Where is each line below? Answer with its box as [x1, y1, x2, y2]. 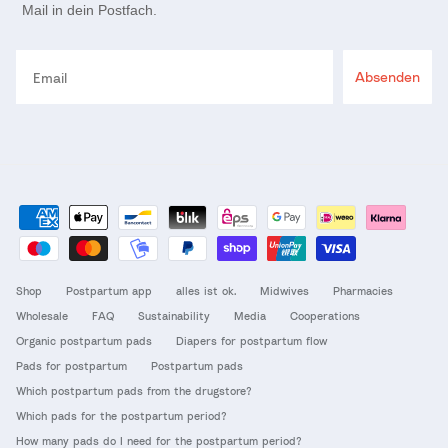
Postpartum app [66, 284, 152, 298]
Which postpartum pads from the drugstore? [16, 384, 252, 398]
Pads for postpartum [16, 359, 127, 373]
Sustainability [138, 309, 210, 323]
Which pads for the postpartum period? [16, 409, 227, 423]
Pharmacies [333, 284, 393, 298]
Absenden [355, 68, 420, 86]
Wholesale [16, 309, 68, 323]
